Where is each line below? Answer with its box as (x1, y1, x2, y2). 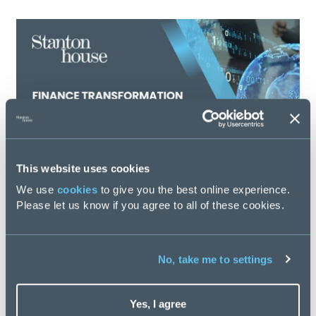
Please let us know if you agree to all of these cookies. (16, 199, 284, 212)
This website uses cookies (16, 162, 150, 174)
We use (16, 183, 57, 196)
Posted (16, 269, 51, 283)
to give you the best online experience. (97, 183, 290, 196)
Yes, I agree (130, 298, 186, 310)
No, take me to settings (158, 253, 273, 265)
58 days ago (51, 269, 109, 283)
